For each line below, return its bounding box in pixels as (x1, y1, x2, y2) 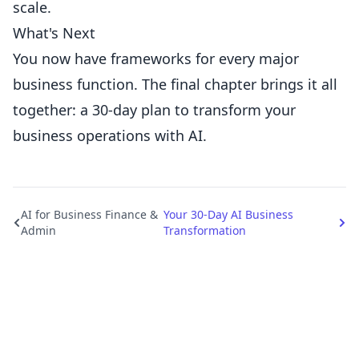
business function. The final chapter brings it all (13, 75, 337, 94)
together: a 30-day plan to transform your (13, 100, 296, 119)
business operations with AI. (13, 126, 207, 145)
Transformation (163, 223, 246, 238)
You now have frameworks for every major (13, 49, 299, 68)
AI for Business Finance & (20, 207, 158, 222)
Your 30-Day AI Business (163, 207, 293, 222)
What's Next (13, 23, 95, 42)
